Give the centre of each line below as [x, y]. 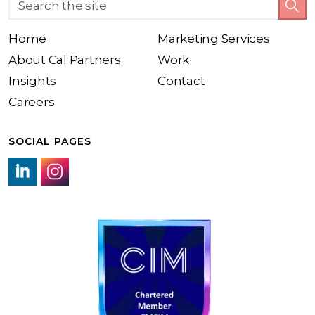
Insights [32, 81]
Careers [32, 102]
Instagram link [83, 199]
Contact [181, 81]
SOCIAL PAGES [50, 141]
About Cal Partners [65, 60]
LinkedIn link [46, 199]
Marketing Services [214, 39]
